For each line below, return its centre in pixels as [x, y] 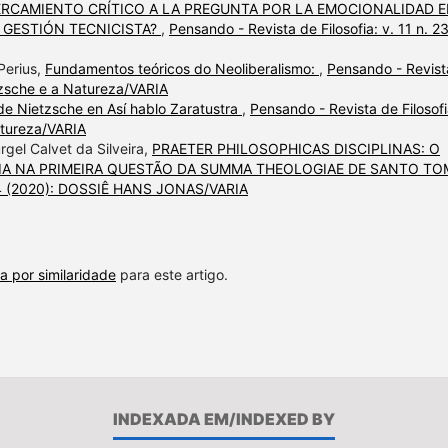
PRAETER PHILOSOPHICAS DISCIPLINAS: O [296, 148]
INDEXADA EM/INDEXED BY [224, 419]
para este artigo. [172, 275]
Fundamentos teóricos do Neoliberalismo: [182, 68]
